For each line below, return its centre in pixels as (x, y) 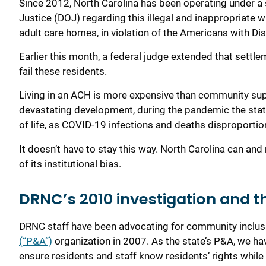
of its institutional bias (69, 164)
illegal (160, 18)
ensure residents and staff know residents (113, 256)
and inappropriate (217, 18)
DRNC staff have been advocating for (103, 226)
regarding (105, 18)
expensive (152, 95)
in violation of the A (142, 32)
